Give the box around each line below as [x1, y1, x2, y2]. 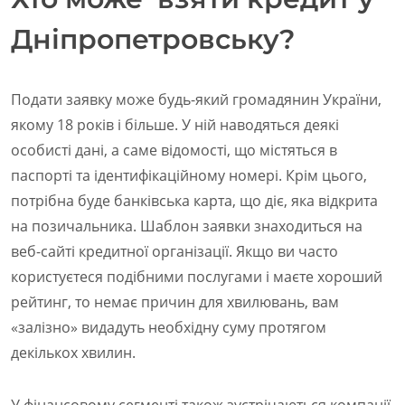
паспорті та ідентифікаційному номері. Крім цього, [11, 165, 367, 185]
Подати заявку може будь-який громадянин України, [11, 89, 381, 109]
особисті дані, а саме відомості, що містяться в [11, 139, 337, 160]
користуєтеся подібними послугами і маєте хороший [11, 266, 382, 287]
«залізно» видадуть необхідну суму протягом [11, 316, 326, 337]
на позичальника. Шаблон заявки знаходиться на [11, 215, 363, 236]
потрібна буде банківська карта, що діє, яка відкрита [11, 190, 378, 211]
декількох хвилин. [11, 342, 136, 363]
